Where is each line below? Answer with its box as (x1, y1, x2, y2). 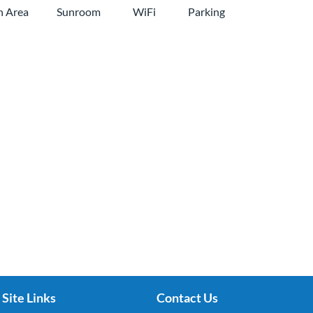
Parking (188, 5, 226, 18)
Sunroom (57, 5, 101, 18)
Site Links (2, 290, 57, 305)
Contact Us (156, 290, 218, 305)
